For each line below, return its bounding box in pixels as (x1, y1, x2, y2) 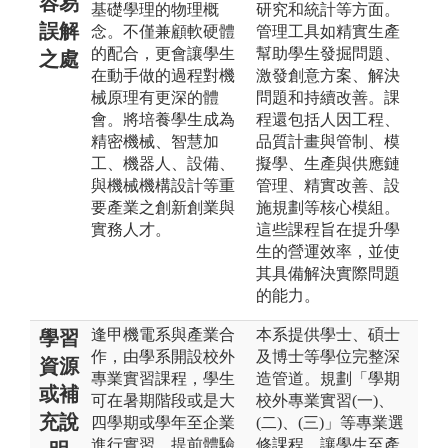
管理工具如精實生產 (256, 22, 400, 40)
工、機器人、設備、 (91, 154, 235, 172)
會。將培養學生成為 (91, 110, 235, 128)
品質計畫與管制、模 (256, 132, 400, 150)
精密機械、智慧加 (91, 132, 219, 150)
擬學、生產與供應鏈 (256, 154, 400, 172)
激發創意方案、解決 (256, 66, 400, 84)
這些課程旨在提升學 (256, 220, 400, 238)
